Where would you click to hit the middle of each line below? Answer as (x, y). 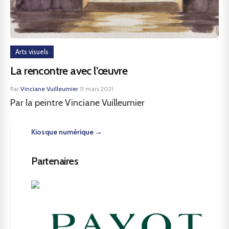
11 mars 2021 (97, 89)
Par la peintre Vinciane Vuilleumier (77, 103)
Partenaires (55, 161)
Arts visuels (32, 52)
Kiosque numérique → (67, 132)
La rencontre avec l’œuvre (69, 71)
